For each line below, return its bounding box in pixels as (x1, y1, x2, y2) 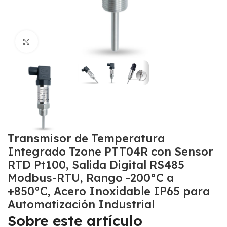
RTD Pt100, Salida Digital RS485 (8, 157, 184, 172)
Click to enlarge (37, 36, 93, 46)
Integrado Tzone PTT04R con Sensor (8, 144, 213, 159)
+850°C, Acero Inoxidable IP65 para (8, 183, 210, 198)
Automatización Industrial (8, 197, 155, 211)
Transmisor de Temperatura (8, 131, 165, 145)
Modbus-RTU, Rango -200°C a (8, 170, 174, 185)
